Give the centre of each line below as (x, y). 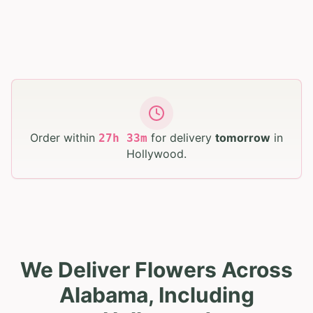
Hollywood (155, 153)
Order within (63, 137)
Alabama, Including (156, 294)
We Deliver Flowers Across (156, 269)
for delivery (183, 137)
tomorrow (243, 137)
